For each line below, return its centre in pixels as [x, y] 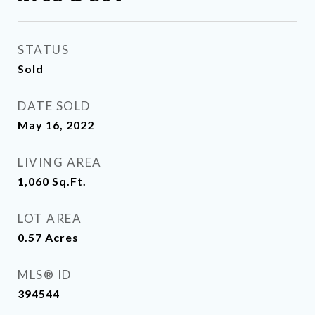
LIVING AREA [60, 162]
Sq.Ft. [69, 181]
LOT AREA [50, 218]
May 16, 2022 [56, 125]
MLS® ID [45, 275]
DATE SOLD [54, 106]
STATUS [43, 50]
